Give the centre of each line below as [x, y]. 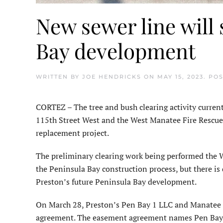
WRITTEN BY [59, 77]
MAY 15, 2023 [180, 77]
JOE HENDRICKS [112, 77]
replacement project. [72, 133]
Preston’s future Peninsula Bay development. [116, 182]
